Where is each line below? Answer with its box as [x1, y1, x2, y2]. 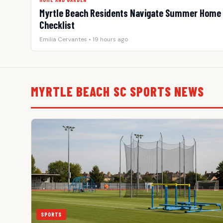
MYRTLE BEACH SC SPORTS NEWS [31, 84, 205, 99]
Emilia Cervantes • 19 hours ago [39, 35, 128, 43]
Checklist [39, 19, 75, 31]
